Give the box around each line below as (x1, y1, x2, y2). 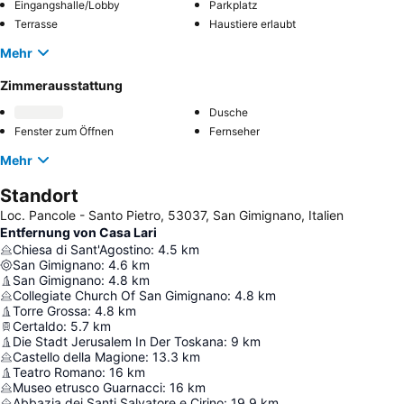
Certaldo (13, 318, 63, 334)
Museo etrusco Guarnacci (13, 380, 162, 395)
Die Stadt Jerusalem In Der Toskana (13, 334, 224, 349)
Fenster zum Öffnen (14, 124, 114, 138)
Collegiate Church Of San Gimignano (13, 288, 227, 303)
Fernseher (209, 124, 260, 138)
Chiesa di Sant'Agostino (13, 242, 151, 257)
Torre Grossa (13, 303, 87, 318)
